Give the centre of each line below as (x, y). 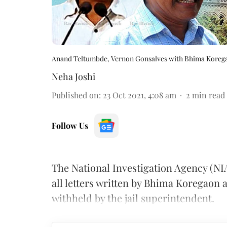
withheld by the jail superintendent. (133, 198)
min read (209, 95)
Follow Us (70, 125)
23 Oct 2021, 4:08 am (140, 95)
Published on (75, 95)
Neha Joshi (73, 76)
